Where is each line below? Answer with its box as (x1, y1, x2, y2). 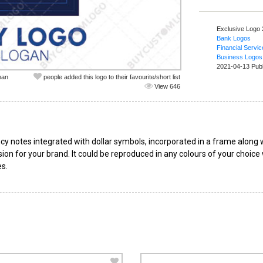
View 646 (153, 83, 180, 90)
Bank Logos (217, 35, 251, 42)
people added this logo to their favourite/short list (42, 73, 180, 80)
